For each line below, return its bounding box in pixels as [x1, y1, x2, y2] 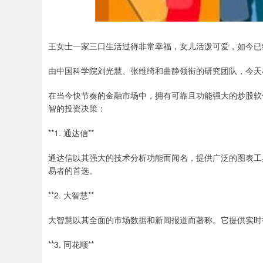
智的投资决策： [48, 102, 106, 114]
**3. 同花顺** [48, 238, 94, 250]
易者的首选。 [48, 164, 97, 176]
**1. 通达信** [48, 127, 94, 139]
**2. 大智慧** [48, 189, 94, 201]
